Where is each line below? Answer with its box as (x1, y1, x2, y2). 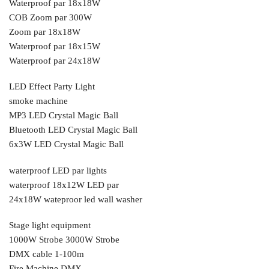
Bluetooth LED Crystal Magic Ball (9, 125, 138, 135)
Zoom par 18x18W (9, 26, 80, 37)
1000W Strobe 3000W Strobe (9, 235, 119, 245)
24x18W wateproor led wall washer (9, 194, 142, 204)
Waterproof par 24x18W (9, 55, 100, 65)
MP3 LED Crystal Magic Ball (9, 110, 118, 121)
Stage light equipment (9, 220, 91, 231)
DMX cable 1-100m (9, 249, 84, 259)
